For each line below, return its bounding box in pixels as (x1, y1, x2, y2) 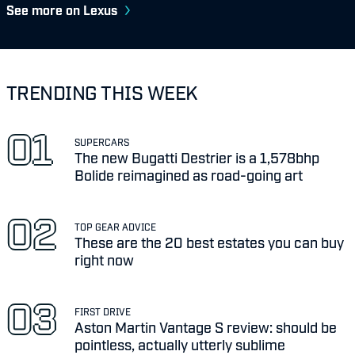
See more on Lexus (6, 2, 117, 18)
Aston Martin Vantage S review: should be (74, 317, 338, 335)
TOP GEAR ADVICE (74, 221, 157, 233)
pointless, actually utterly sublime (74, 334, 286, 353)
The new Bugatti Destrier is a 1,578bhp (74, 148, 320, 166)
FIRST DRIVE (74, 305, 132, 317)
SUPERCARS (74, 136, 130, 148)
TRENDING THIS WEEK (6, 80, 197, 104)
